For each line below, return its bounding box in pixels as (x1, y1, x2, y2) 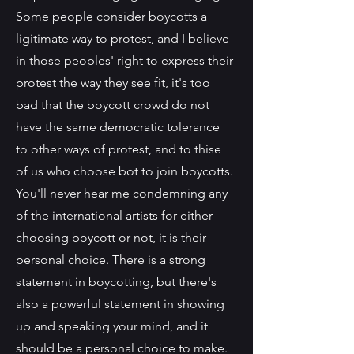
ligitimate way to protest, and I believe (16, 31, 229, 46)
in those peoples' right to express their (16, 53, 233, 68)
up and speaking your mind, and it (16, 318, 208, 333)
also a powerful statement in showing (16, 296, 224, 311)
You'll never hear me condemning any (16, 186, 228, 201)
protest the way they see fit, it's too (16, 75, 210, 90)
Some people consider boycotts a (16, 9, 207, 24)
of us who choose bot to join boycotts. (16, 164, 233, 179)
